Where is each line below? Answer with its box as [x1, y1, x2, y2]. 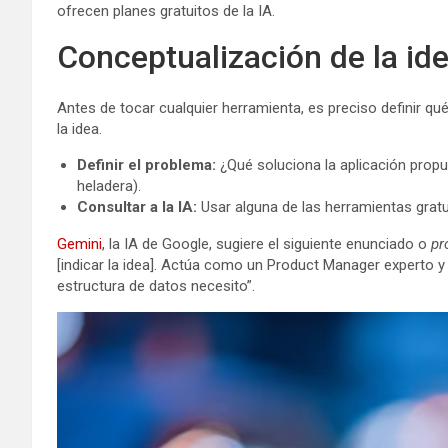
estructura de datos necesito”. [57, 276, 255, 295]
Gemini [57, 234, 102, 253]
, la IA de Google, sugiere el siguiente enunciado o [102, 234, 431, 253]
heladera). [77, 176, 141, 195]
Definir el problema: [77, 155, 216, 174]
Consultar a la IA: [77, 197, 197, 216]
